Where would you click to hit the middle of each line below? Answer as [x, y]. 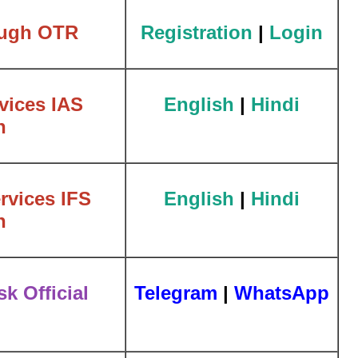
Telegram [176, 292]
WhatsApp [282, 292]
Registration [197, 32]
